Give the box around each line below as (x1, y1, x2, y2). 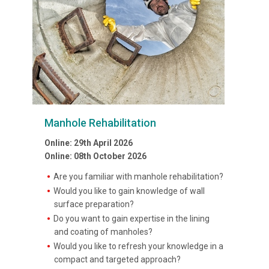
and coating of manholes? (54, 227, 153, 237)
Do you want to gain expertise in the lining (53, 214, 210, 223)
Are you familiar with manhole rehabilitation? (53, 172, 224, 181)
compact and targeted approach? (54, 255, 181, 264)
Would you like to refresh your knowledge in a (53, 241, 224, 251)
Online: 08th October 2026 (44, 151, 147, 161)
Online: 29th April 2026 (44, 138, 133, 148)
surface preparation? (54, 199, 134, 209)
